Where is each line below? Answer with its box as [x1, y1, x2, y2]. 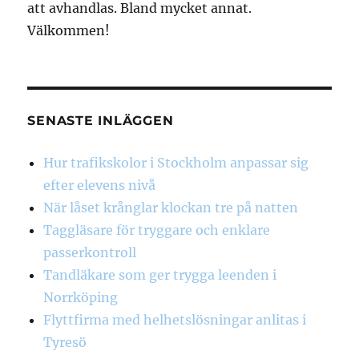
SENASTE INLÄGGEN [27, 113, 174, 129]
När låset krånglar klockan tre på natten [43, 200, 299, 216]
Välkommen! [27, 22, 111, 39]
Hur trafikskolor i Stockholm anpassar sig [43, 155, 309, 171]
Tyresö [43, 334, 87, 351]
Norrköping [43, 289, 119, 306]
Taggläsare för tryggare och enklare [43, 222, 271, 239]
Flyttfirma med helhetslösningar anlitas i [43, 312, 307, 329]
